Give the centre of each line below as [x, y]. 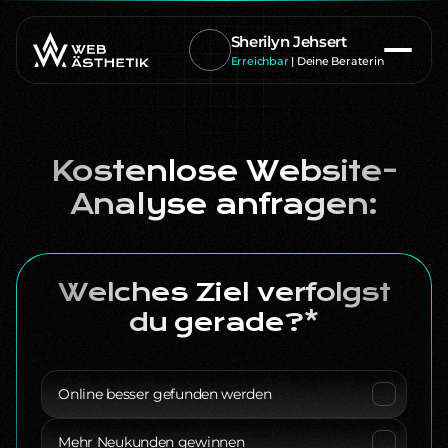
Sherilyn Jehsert [288, 41]
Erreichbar [259, 61]
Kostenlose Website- [224, 171]
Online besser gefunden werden [165, 393]
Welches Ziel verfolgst [224, 293]
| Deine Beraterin [336, 61]
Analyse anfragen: [224, 204]
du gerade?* [224, 323]
